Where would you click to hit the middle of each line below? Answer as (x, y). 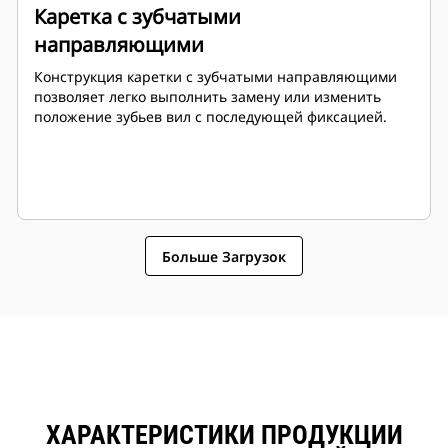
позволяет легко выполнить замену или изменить (207, 97)
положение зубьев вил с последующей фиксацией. (210, 117)
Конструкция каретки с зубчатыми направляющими (215, 77)
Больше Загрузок (224, 256)
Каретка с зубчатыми (137, 17)
